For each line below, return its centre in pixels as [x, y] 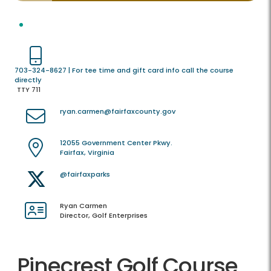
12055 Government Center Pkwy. [116, 143]
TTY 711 [29, 90]
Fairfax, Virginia [87, 153]
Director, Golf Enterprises [104, 216]
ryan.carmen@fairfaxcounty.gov [118, 112]
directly [28, 80]
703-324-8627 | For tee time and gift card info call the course [124, 70]
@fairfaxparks [85, 175]
